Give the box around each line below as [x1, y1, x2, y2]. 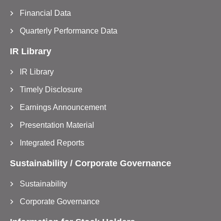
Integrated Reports [20, 138, 84, 147]
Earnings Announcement [20, 103, 106, 111]
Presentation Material [20, 120, 94, 129]
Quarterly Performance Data [20, 26, 117, 35]
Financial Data [20, 8, 71, 17]
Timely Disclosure [20, 85, 82, 94]
